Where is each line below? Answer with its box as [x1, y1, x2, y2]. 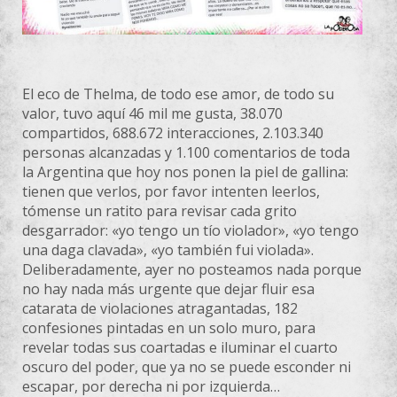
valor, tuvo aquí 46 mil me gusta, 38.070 [22, 103, 283, 123]
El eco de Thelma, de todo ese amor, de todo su [22, 83, 334, 104]
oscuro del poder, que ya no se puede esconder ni [22, 356, 351, 377]
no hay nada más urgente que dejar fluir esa [22, 278, 315, 299]
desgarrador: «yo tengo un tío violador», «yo [22, 220, 319, 240]
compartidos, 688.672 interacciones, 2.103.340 [22, 122, 323, 143]
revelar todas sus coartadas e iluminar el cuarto [22, 337, 338, 357]
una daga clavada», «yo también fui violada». [22, 239, 314, 260]
